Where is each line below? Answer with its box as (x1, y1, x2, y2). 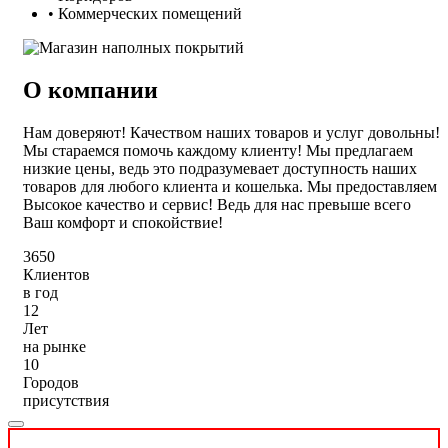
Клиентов (23, 265, 90, 283)
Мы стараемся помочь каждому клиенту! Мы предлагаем (23, 141, 413, 159)
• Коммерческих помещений (48, 4, 242, 22)
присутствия (23, 391, 109, 409)
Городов (23, 373, 79, 391)
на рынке (23, 337, 86, 355)
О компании (23, 76, 158, 103)
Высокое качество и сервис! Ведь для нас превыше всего (23, 195, 411, 213)
